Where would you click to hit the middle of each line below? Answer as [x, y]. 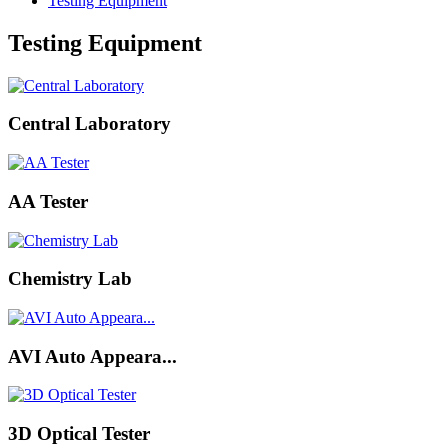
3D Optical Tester [79, 434]
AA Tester [48, 201]
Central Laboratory [89, 124]
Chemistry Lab [70, 279]
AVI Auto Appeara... [92, 356]
